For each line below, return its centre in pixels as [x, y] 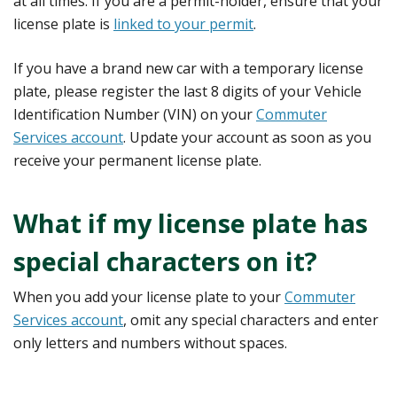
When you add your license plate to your [149, 296]
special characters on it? [165, 261]
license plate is [63, 23]
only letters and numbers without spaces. [150, 343]
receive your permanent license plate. [137, 160]
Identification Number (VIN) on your [135, 114]
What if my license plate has [191, 222]
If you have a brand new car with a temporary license [188, 68]
